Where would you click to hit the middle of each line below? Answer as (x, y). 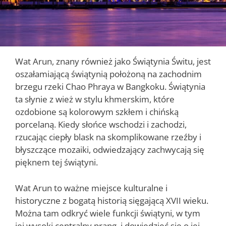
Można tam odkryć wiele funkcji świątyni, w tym (108, 213)
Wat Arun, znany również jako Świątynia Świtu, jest (113, 62)
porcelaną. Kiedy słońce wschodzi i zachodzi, (101, 125)
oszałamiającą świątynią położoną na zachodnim (108, 74)
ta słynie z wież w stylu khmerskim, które (95, 99)
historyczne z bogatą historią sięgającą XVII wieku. (112, 200)
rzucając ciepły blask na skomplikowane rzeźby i (108, 137)
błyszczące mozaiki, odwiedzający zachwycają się (110, 150)
